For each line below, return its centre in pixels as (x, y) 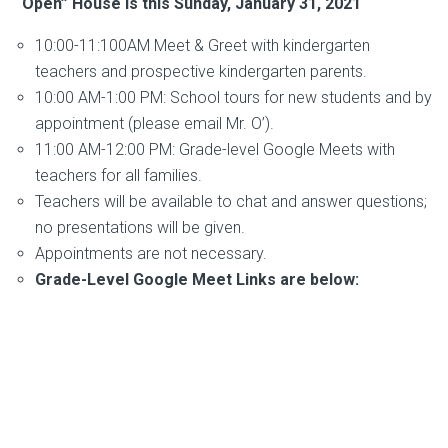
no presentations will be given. (140, 227)
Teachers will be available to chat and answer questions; (231, 201)
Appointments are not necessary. (151, 253)
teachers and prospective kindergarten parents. (201, 71)
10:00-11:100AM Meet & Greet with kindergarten (202, 45)
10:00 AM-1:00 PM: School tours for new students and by (233, 97)
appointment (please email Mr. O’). (154, 123)
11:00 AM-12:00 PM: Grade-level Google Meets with (215, 149)
